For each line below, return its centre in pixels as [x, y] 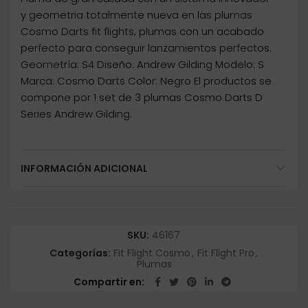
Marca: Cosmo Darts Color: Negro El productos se [146, 81]
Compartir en [107, 282]
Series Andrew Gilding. [76, 114]
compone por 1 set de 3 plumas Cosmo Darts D [142, 98]
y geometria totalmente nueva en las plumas [136, 15]
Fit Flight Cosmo [152, 253]
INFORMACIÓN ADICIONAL [84, 169]
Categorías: [81, 253]
